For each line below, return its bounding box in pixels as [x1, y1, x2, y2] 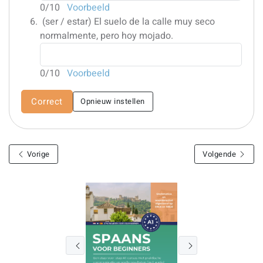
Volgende [203, 148, 238, 160]
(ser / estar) [42, 14, 92, 29]
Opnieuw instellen [80, 96, 145, 107]
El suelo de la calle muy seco [94, 14, 215, 29]
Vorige [25, 148, 50, 160]
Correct [31, 95, 63, 108]
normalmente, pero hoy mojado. [40, 28, 173, 43]
